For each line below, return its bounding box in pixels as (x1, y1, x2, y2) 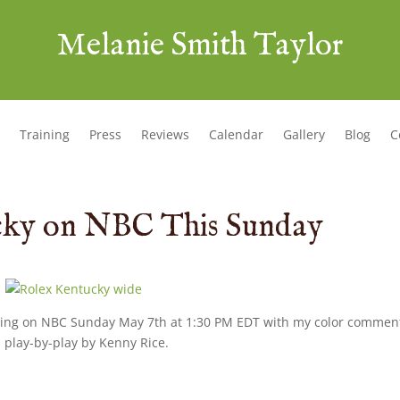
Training (19, 125, 70, 143)
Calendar (208, 125, 263, 143)
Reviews (140, 125, 189, 143)
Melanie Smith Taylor (57, 25, 343, 66)
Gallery (282, 125, 325, 143)
